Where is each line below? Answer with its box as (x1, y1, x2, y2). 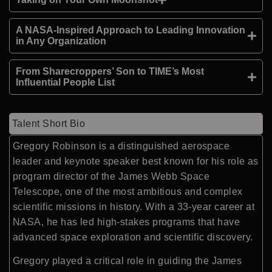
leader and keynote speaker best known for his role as (13, 156, 259, 166)
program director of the (13, 171, 118, 182)
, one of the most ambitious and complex (59, 186, 243, 197)
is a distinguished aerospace (96, 141, 230, 151)
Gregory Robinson (13, 141, 97, 151)
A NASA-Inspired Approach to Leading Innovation (16, 25, 245, 35)
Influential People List (16, 77, 115, 87)
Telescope (13, 186, 60, 197)
